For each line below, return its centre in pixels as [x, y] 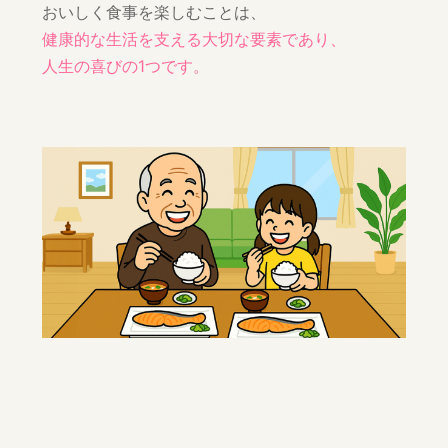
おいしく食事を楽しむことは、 [154, 12]
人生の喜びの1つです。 [126, 66]
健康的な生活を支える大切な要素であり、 [194, 39]
